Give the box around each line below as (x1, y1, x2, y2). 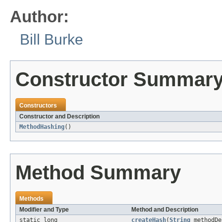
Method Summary (15, 161, 181, 183)
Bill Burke (20, 31, 83, 48)
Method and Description (131, 206, 198, 213)
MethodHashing (19, 123, 64, 130)
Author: (10, 7, 69, 26)
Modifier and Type (19, 206, 69, 213)
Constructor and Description (19, 112, 100, 120)
